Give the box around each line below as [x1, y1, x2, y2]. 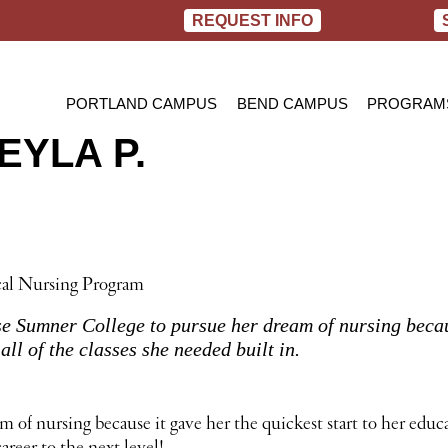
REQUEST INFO [192, 12, 313, 29]
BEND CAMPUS [236, 95, 348, 113]
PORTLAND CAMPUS [66, 95, 218, 113]
